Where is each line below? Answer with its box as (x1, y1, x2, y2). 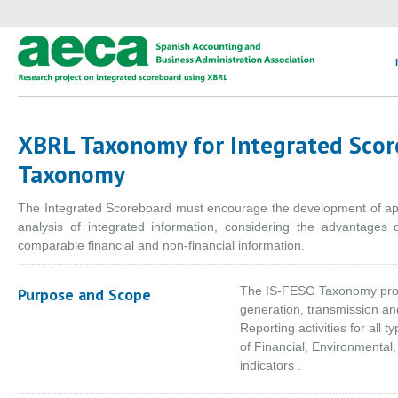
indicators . (240, 358, 301, 372)
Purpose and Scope (18, 284, 151, 305)
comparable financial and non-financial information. (18, 238, 305, 252)
